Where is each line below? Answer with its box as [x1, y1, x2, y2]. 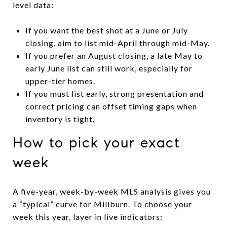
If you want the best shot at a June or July [25, 25, 188, 35]
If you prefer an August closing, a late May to [25, 50, 203, 60]
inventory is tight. [25, 113, 95, 124]
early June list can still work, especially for [25, 63, 193, 73]
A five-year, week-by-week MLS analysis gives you [13, 186, 211, 196]
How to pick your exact [13, 133, 180, 152]
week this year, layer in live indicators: [13, 211, 163, 221]
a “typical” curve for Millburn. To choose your [13, 199, 192, 209]
